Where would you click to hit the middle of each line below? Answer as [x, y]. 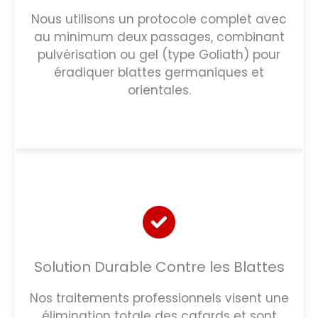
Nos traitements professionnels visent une [159, 298]
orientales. [159, 90]
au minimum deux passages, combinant [159, 37]
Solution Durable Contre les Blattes [159, 267]
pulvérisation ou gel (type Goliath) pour [159, 54]
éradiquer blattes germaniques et [159, 72]
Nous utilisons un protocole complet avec [159, 19]
